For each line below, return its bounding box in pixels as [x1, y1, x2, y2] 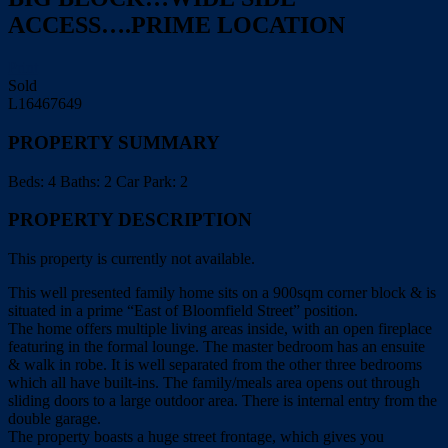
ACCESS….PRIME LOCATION [8, 12, 345, 39]
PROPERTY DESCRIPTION [8, 209, 252, 231]
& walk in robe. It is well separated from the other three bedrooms [8, 355, 422, 373]
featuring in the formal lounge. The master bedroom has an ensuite [8, 337, 425, 355]
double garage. [8, 409, 101, 427]
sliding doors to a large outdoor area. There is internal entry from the [8, 391, 437, 409]
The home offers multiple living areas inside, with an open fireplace [8, 319, 432, 337]
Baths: [60, 172, 100, 190]
